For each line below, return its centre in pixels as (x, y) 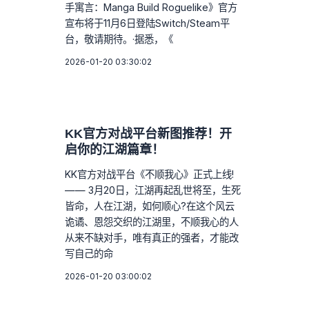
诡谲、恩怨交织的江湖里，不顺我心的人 (152, 221)
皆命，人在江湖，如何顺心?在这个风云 (150, 206)
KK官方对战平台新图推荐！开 (149, 133)
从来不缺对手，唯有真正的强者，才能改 (152, 237)
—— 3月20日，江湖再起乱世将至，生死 (153, 190)
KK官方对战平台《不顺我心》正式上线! (150, 174)
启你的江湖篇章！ (115, 149)
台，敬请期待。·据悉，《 (119, 39)
